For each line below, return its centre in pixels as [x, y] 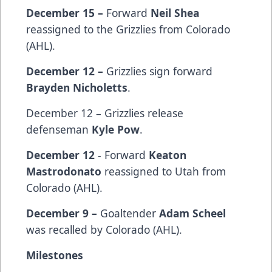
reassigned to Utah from [164, 172]
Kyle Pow [116, 130]
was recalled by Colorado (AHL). [104, 230]
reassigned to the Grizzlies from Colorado [128, 29]
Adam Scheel [192, 213]
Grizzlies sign [138, 71]
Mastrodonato [64, 172]
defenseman [59, 130]
